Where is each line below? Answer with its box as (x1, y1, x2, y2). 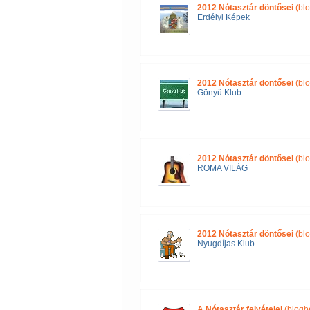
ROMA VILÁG (197, 163, 248, 173)
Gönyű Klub (197, 88, 241, 98)
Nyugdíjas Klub (197, 239, 255, 248)
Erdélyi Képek (197, 12, 250, 22)
